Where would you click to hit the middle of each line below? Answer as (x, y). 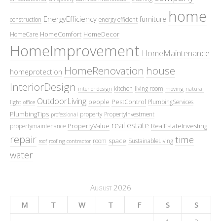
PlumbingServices (171, 101)
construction (26, 19)
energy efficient (118, 19)
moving (174, 89)
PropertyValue (89, 126)
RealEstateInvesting (179, 126)
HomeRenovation (104, 70)
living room (149, 88)
